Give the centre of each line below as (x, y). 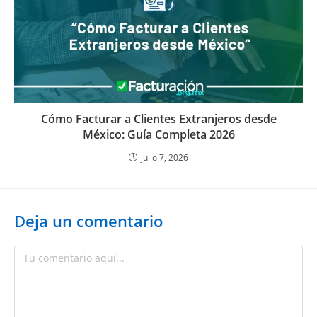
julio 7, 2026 (165, 158)
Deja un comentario (88, 221)
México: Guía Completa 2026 (158, 135)
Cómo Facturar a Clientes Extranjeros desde (158, 119)
